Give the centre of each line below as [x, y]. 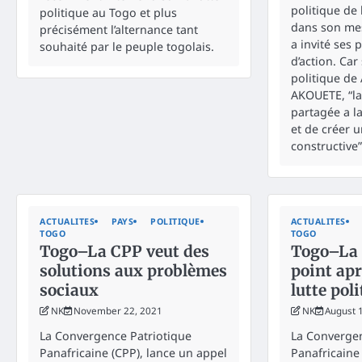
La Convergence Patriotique [116, 335]
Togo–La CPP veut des [124, 251]
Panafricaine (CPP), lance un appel [133, 352]
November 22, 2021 [118, 310]
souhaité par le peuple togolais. [127, 46]
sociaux [69, 290]
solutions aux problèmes [133, 270]
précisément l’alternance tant [119, 29]
